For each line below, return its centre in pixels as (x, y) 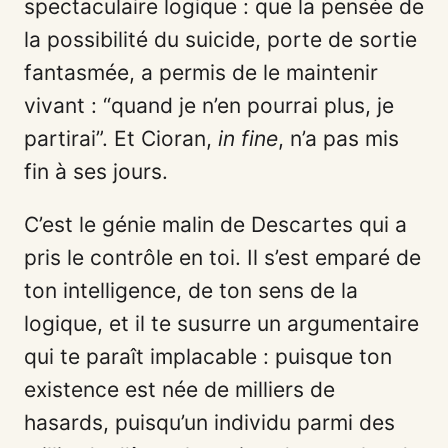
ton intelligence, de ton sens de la (191, 291)
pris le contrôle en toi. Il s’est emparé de (222, 258)
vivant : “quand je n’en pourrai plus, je (209, 106)
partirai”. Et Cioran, (121, 139)
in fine (248, 139)
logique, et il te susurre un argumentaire (221, 324)
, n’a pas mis (338, 139)
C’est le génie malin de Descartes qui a (215, 225)
